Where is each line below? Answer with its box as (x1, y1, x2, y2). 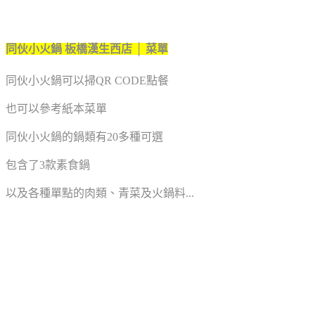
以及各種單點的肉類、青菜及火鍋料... (6, 187, 194, 200)
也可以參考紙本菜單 (6, 103, 107, 115)
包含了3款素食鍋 (6, 159, 90, 172)
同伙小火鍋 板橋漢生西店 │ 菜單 (6, 43, 168, 56)
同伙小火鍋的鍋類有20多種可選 (6, 131, 163, 143)
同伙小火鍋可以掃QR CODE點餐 (6, 75, 169, 87)
